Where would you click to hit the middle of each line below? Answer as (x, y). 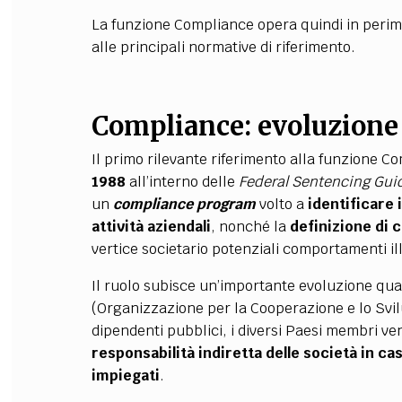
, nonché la (250, 227)
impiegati (125, 376)
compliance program (184, 204)
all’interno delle (182, 182)
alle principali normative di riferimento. (223, 47)
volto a (281, 204)
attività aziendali (151, 227)
